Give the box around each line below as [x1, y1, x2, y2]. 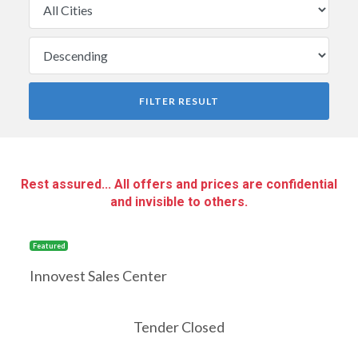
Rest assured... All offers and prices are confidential [21, 177, 337, 192]
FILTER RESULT [139, 94, 219, 107]
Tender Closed [133, 318, 225, 336]
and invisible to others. [110, 194, 248, 209]
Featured [32, 241, 66, 250]
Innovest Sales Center [30, 267, 167, 284]
